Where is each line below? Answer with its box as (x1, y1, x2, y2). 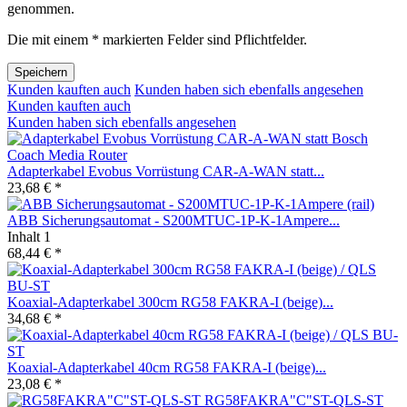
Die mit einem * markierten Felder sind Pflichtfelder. (7, 31, 307, 47)
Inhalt (7, 228, 44, 244)
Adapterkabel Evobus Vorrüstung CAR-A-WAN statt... (7, 163, 324, 179)
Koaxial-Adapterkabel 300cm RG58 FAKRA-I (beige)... (7, 293, 333, 310)
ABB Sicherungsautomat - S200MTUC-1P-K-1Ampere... (7, 212, 340, 228)
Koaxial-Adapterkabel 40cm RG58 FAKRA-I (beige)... (7, 359, 326, 375)
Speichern (15, 65, 67, 79)
